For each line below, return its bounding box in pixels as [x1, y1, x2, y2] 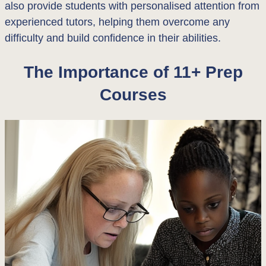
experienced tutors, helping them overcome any [5, 16, 230, 28]
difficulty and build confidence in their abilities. [5, 32, 221, 45]
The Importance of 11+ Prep [23, 62, 243, 81]
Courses [99, 84, 167, 104]
